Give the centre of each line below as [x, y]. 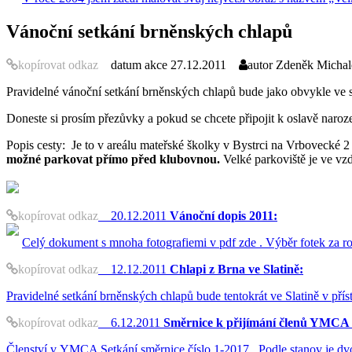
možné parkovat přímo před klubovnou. [115, 159]
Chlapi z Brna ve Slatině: [236, 269]
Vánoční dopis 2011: [224, 215]
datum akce [139, 64]
